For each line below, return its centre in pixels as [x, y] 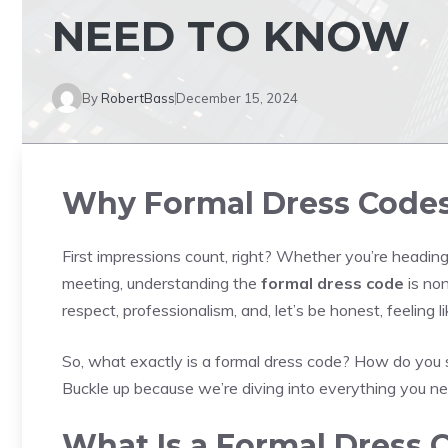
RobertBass [138, 97]
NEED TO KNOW [231, 36]
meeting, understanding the [161, 283]
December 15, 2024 [237, 97]
